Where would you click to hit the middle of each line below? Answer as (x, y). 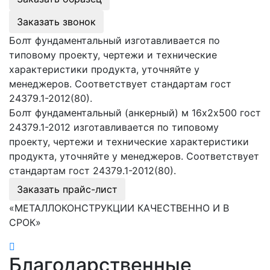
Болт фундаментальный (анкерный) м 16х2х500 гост (135, 112)
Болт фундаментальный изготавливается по (115, 40)
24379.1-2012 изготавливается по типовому (114, 127)
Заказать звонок (56, 21)
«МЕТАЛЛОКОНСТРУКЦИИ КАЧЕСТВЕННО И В (119, 208)
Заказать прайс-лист (67, 189)
